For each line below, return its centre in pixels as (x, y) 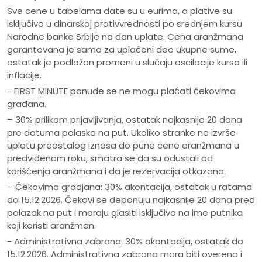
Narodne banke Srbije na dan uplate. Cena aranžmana (125, 37)
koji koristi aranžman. (51, 226)
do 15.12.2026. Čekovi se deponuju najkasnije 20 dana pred (131, 200)
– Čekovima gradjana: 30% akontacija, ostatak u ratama (130, 187)
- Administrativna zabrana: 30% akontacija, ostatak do (125, 242)
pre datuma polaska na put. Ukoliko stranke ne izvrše (121, 133)
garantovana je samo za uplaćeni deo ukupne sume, (122, 50)
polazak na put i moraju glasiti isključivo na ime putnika (125, 213)
